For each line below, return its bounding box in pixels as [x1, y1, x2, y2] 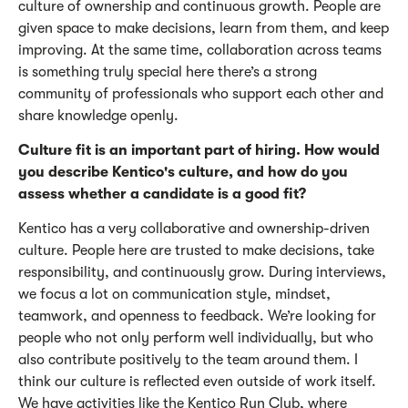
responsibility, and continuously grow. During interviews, [18, 263, 386, 280]
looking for [302, 307, 376, 324]
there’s [218, 63, 260, 80]
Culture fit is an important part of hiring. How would [18, 141, 380, 158]
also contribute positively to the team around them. [18, 351, 351, 368]
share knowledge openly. [18, 107, 178, 124]
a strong [260, 63, 317, 80]
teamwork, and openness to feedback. [18, 307, 268, 324]
